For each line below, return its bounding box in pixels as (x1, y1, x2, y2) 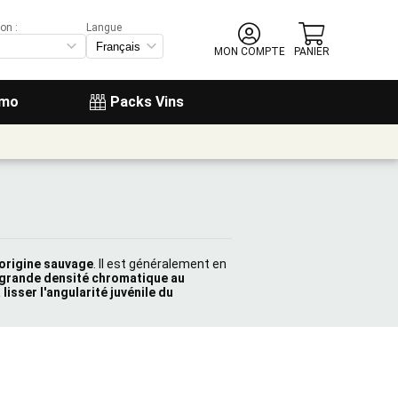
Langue (85, 21, 122, 34)
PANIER (293, 45, 330, 58)
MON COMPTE (213, 45, 285, 58)
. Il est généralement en (93, 257, 227, 271)
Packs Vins (109, 93, 184, 110)
